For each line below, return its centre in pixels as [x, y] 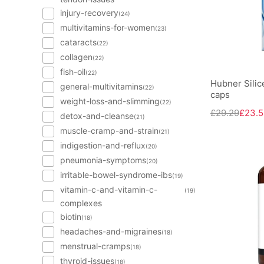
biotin [71, 217]
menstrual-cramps [95, 246]
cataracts [78, 42]
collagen [76, 57]
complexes [81, 203]
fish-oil [73, 72]
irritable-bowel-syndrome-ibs [116, 175]
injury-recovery [89, 13]
